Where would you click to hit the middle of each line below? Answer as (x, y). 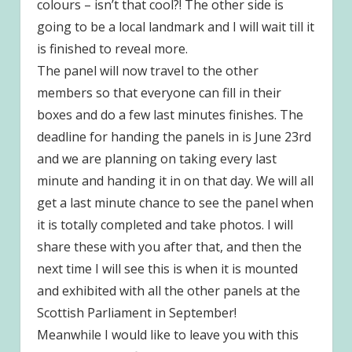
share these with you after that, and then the (169, 247)
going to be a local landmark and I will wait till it (175, 27)
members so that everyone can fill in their (159, 93)
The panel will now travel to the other (147, 71)
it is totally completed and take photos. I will (165, 225)
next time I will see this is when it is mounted (167, 269)
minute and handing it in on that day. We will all (175, 181)
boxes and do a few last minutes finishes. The (170, 115)
